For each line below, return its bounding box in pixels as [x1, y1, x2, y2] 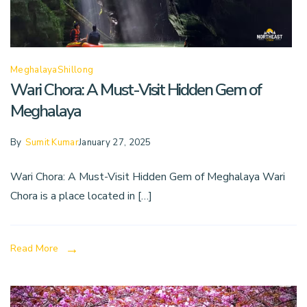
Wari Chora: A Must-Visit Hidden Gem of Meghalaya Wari [10, 169, 285, 185]
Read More [10, 242, 58, 256]
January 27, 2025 [78, 136, 151, 149]
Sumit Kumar [25, 136, 79, 149]
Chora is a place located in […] [10, 188, 152, 204]
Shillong [57, 64, 94, 77]
